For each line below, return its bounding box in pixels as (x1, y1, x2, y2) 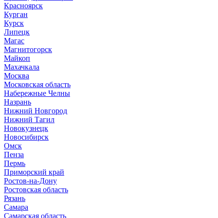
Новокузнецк (4, 124, 48, 132)
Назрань (4, 97, 31, 106)
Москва (4, 71, 29, 80)
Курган (4, 10, 28, 18)
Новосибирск (4, 132, 49, 141)
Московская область (4, 80, 71, 89)
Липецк (4, 27, 30, 36)
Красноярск (4, 1, 43, 10)
